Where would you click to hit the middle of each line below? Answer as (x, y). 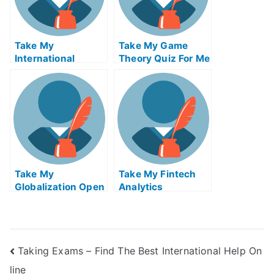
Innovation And (51, 200)
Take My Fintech (157, 174)
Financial (36, 71)
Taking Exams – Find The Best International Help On (140, 250)
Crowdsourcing (51, 213)
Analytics (141, 187)
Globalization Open (60, 187)
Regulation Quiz (52, 84)
